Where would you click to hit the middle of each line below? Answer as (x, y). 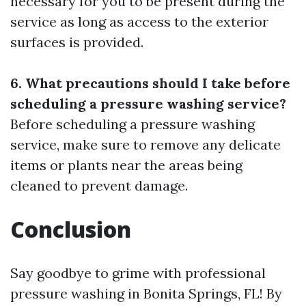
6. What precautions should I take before (150, 83)
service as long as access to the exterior (139, 22)
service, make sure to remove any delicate (145, 144)
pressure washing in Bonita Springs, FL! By (146, 293)
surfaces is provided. (77, 42)
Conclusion (71, 229)
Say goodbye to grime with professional (138, 273)
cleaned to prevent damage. (99, 185)
